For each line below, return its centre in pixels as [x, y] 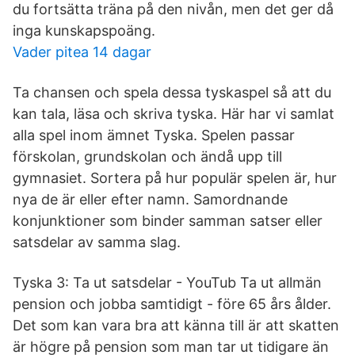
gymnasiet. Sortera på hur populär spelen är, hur [175, 178]
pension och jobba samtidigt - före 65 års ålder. [172, 304]
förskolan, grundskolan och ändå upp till [147, 157]
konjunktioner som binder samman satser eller [168, 221]
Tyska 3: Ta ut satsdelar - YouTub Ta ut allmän [167, 282]
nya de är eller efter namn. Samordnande [150, 199]
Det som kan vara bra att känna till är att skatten [176, 325]
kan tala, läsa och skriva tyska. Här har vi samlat [174, 114]
